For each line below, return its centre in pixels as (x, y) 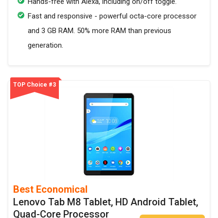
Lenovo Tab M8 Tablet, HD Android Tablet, (106, 202)
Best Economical (50, 190)
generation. (45, 45)
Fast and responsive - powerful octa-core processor (112, 16)
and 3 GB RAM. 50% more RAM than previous (100, 31)
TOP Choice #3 (35, 85)
